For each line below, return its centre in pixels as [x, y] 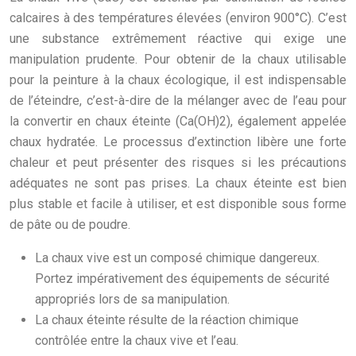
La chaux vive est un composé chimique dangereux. [177, 257]
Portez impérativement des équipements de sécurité [182, 278]
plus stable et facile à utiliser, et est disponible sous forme [178, 203]
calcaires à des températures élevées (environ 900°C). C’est [178, 17]
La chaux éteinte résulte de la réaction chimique [167, 319]
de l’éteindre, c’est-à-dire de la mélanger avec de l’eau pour [178, 100]
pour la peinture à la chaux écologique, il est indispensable [178, 79]
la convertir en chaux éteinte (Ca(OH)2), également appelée [178, 121]
